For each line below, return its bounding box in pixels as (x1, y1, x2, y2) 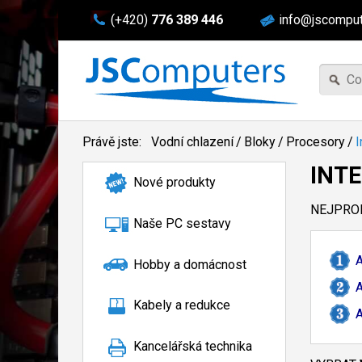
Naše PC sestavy (133, 215, 231, 231)
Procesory (286, 134, 345, 149)
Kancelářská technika (133, 339, 252, 355)
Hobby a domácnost (133, 256, 246, 272)
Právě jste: (82, 134, 145, 149)
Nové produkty (133, 175, 216, 190)
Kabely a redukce (133, 297, 230, 314)
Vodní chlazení (151, 134, 234, 149)
